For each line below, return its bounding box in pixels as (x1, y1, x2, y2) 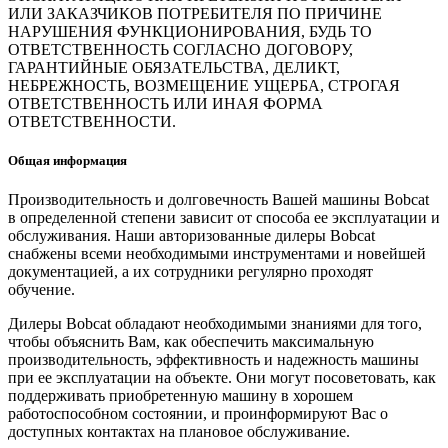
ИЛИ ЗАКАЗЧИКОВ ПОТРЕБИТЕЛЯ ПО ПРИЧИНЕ (8, 5, 382, 23)
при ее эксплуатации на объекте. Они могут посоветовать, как (8, 369, 436, 387)
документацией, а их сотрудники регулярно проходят (8, 263, 373, 281)
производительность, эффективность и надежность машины (8, 351, 419, 369)
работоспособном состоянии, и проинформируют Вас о (8, 405, 388, 423)
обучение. (8, 281, 75, 299)
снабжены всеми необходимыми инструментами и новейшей (8, 245, 426, 263)
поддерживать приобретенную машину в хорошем (8, 387, 353, 405)
